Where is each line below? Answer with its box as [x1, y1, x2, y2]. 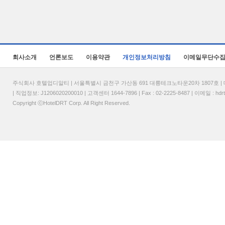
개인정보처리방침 [123, 54, 171, 61]
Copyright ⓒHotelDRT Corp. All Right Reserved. [13, 100, 130, 106]
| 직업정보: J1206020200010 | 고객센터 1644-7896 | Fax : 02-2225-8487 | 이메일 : [13, 90, 215, 96]
